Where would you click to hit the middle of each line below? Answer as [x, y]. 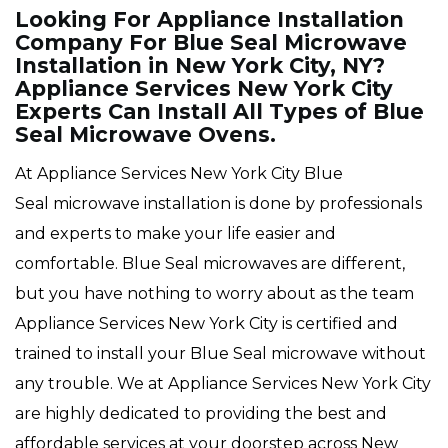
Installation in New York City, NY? [200, 65]
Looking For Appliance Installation [209, 19]
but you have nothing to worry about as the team [214, 293]
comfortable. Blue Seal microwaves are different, [210, 263]
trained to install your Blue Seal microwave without [220, 353]
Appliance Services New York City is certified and [206, 323]
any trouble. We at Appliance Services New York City [223, 383]
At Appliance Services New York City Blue [179, 173]
